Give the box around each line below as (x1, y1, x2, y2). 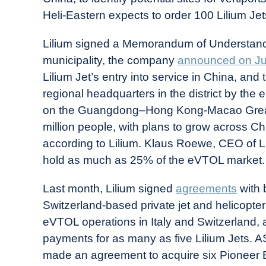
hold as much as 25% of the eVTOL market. (43, 154, 265, 167)
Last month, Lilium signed (43, 182, 176, 195)
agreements (176, 182, 237, 195)
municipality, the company (43, 54, 178, 67)
